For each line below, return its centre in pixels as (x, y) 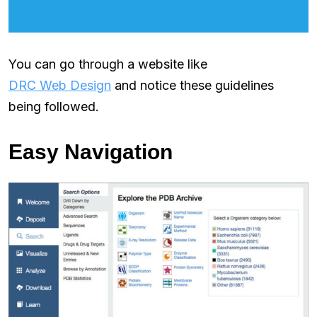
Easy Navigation (91, 152)
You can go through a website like (108, 64)
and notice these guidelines (192, 86)
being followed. (54, 107)
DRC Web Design (60, 86)
